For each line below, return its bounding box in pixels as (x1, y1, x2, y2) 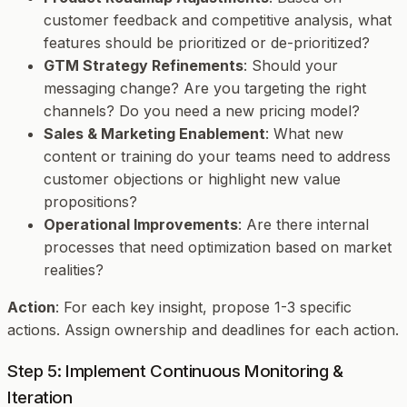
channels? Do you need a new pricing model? (44, 101, 360, 120)
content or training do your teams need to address (44, 146, 391, 165)
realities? (44, 260, 104, 279)
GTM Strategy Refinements (44, 55, 243, 74)
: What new (265, 124, 343, 143)
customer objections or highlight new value (44, 169, 341, 188)
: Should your (243, 55, 338, 74)
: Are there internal (238, 214, 369, 233)
